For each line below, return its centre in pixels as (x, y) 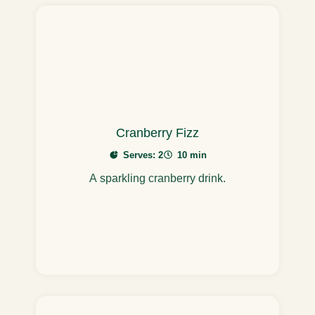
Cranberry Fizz (157, 133)
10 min (192, 155)
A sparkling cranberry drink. (157, 178)
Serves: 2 (143, 155)
